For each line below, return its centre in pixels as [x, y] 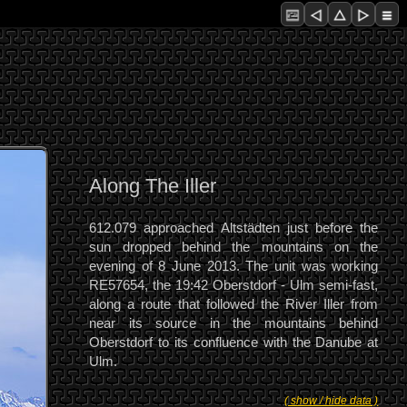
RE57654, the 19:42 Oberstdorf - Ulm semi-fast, [234, 285]
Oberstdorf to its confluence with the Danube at [234, 342]
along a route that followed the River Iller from [234, 304]
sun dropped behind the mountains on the [234, 247]
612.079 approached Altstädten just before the [234, 228]
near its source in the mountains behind [234, 323]
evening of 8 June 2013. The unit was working [234, 266]
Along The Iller [153, 187]
